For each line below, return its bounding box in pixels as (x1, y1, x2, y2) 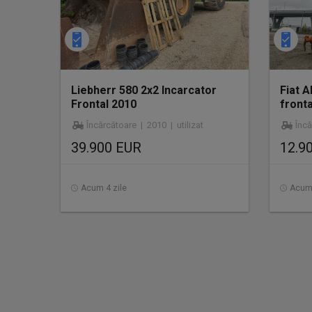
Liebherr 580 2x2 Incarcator (71, 84, 217, 97)
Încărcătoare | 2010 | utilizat (86, 120, 203, 130)
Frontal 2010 (71, 97, 136, 111)
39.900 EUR (71, 139, 141, 156)
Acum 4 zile (81, 183, 127, 193)
